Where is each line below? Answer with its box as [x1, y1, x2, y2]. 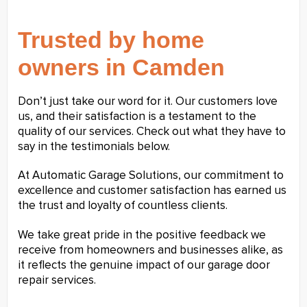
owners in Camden [18, 54, 225, 80]
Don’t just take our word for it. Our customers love [18, 96, 278, 108]
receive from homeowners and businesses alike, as [18, 244, 283, 256]
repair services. [18, 274, 96, 286]
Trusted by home [18, 27, 204, 53]
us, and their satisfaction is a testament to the [18, 111, 256, 123]
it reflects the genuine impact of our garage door [18, 259, 270, 271]
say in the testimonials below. [18, 141, 170, 153]
